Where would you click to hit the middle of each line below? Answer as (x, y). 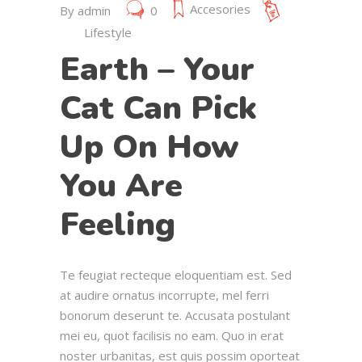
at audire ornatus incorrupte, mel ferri (164, 295)
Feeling (118, 225)
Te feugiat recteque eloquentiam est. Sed (176, 275)
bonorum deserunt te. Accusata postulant (175, 316)
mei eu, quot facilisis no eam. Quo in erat (172, 336)
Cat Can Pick (158, 109)
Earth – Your (157, 70)
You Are (121, 186)
